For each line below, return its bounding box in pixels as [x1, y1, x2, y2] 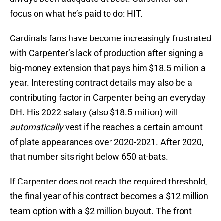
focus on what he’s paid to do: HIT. [10, 8, 143, 19]
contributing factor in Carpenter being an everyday [10, 92, 206, 103]
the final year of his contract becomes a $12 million [10, 191, 208, 202]
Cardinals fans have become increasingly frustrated [10, 33, 211, 44]
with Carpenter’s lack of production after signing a [10, 48, 203, 59]
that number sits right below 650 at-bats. [10, 151, 168, 162]
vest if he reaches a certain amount [63, 122, 203, 133]
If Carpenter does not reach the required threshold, [10, 176, 207, 187]
